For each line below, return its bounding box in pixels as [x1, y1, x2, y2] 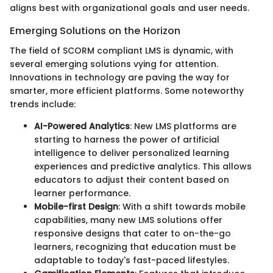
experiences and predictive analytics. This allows [34, 160, 252, 172]
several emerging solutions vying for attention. [10, 57, 218, 70]
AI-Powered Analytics [34, 119, 130, 132]
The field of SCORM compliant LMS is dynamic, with [10, 44, 233, 57]
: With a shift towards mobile [118, 200, 246, 213]
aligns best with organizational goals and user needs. [10, 2, 249, 15]
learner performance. [34, 186, 130, 199]
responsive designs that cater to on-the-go [34, 227, 231, 239]
